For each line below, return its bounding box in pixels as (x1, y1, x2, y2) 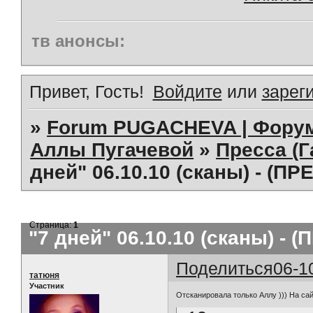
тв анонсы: (31, 31, 125, 50)
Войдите (152, 81, 222, 101)
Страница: (29, 219, 74, 230)
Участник (29, 281, 64, 290)
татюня (29, 270, 59, 280)
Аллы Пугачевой (30, 138, 194, 161)
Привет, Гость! (29, 81, 144, 101)
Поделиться (176, 258, 274, 278)
